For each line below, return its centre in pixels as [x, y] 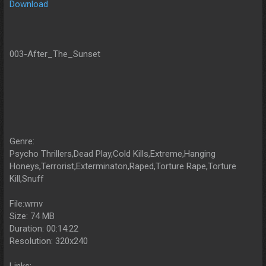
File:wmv [26, 203]
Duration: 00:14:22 [44, 228]
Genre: [22, 141]
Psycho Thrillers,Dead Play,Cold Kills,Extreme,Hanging [113, 153]
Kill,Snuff [27, 178]
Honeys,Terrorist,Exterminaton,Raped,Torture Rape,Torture [123, 166]
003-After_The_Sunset [55, 54]
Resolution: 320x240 [49, 241]
